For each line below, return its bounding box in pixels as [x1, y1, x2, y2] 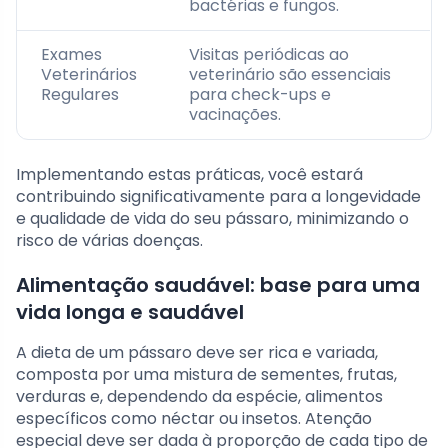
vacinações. [189, 103, 281, 127]
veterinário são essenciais [189, 63, 391, 87]
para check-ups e [189, 83, 331, 107]
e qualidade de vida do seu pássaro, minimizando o [16, 207, 409, 231]
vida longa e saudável [16, 298, 244, 327]
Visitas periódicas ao [189, 43, 349, 67]
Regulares [41, 83, 119, 107]
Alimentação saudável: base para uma [16, 271, 420, 300]
